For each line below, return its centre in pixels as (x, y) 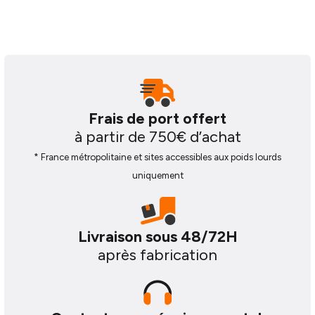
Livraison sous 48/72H (157, 237)
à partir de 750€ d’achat (157, 137)
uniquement (157, 175)
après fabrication (157, 255)
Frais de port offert (157, 118)
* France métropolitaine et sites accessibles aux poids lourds (157, 157)
